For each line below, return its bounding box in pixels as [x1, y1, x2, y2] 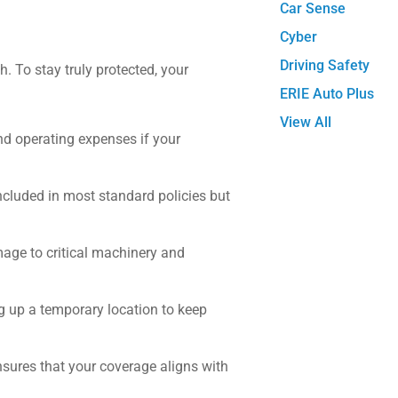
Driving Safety [280, 57, 370, 74]
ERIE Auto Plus [280, 85, 375, 102]
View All [280, 114, 332, 131]
